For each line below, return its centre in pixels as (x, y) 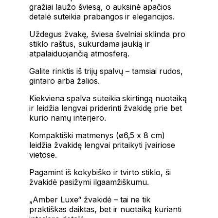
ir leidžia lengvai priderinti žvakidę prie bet (106, 108)
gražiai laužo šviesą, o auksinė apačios (100, 7)
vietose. (43, 155)
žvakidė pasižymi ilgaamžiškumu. (89, 182)
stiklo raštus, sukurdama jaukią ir (90, 44)
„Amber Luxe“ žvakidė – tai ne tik (90, 200)
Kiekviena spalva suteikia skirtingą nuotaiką (108, 99)
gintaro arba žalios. (64, 81)
